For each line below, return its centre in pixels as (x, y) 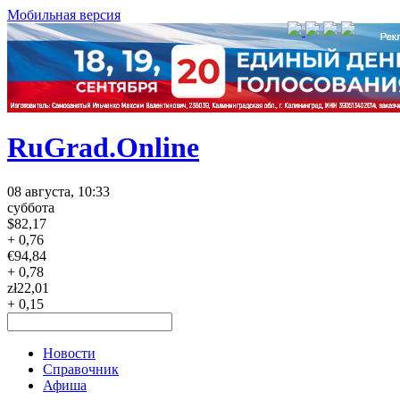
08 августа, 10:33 (58, 191)
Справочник (81, 369)
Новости (69, 353)
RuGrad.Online (103, 148)
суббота (31, 207)
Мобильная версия (64, 15)
